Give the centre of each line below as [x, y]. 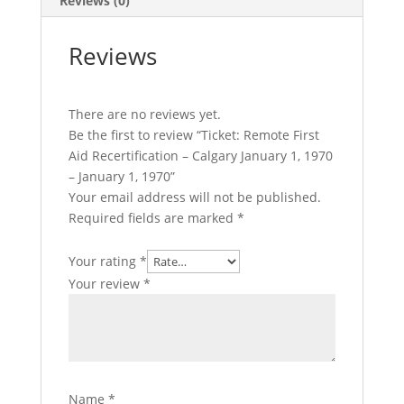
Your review [106, 284]
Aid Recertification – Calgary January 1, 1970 [200, 156]
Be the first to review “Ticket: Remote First [193, 135]
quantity [64, 100]
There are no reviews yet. [144, 115]
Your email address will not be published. [194, 197]
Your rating [104, 262]
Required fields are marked [152, 218]
